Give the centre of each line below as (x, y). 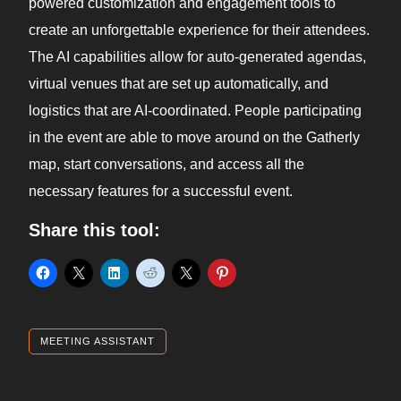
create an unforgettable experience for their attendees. (199, 30)
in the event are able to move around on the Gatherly (194, 138)
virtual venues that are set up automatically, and (179, 84)
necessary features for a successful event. (161, 192)
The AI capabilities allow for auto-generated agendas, (197, 57)
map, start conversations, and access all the (166, 165)
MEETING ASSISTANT (98, 341)
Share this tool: (94, 230)
